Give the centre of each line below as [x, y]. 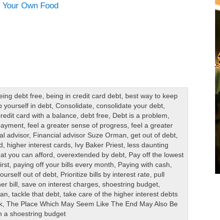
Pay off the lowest [156, 155]
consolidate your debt [130, 106]
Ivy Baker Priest [99, 145]
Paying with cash [144, 165]
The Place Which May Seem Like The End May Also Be [92, 204]
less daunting [148, 145]
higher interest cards [39, 145]
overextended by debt [91, 155]
